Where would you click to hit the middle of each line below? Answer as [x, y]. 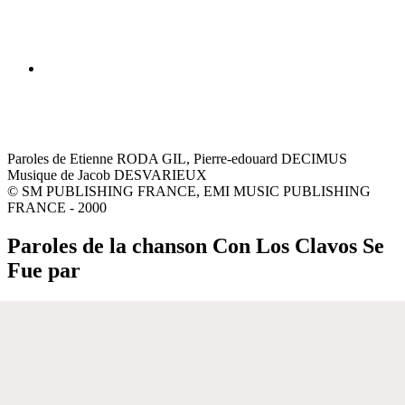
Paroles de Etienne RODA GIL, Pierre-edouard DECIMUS [177, 158]
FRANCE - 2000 [57, 207]
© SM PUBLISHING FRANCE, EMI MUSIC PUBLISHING [189, 191]
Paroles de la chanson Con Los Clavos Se [196, 245]
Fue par [44, 270]
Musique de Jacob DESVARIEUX [107, 174]
